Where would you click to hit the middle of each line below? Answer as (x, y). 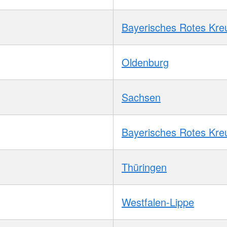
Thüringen (144, 167)
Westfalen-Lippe (158, 202)
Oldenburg (145, 62)
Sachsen (141, 97)
